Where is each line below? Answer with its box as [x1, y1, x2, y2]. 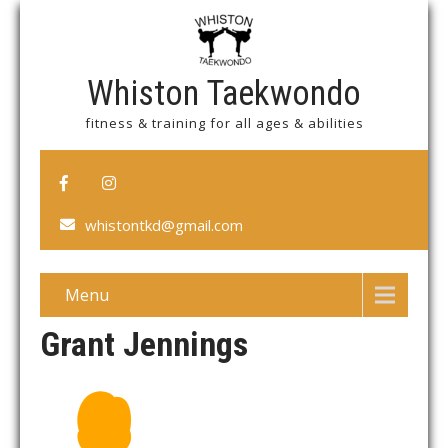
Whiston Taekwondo [87, 73, 361, 114]
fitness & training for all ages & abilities [84, 114, 364, 132]
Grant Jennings [40, 324, 248, 364]
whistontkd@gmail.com [85, 215, 243, 235]
